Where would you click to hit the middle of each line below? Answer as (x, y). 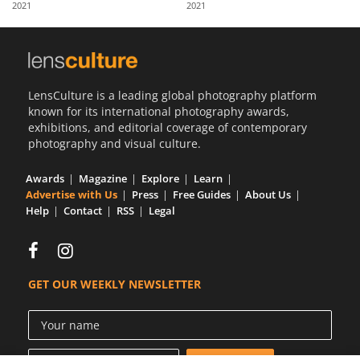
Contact (83, 210)
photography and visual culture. (115, 143)
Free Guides (202, 194)
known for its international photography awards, (159, 111)
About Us (268, 194)
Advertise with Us (72, 194)
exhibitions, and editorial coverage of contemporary (168, 127)
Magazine (103, 178)
